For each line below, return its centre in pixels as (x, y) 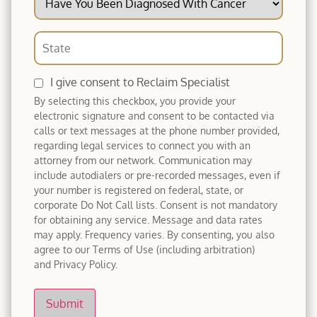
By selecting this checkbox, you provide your (135, 100)
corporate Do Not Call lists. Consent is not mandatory (156, 204)
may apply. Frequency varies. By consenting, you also (154, 234)
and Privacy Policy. (76, 264)
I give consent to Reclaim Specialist (140, 82)
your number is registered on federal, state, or (139, 189)
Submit (65, 303)
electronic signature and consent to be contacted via (154, 115)
